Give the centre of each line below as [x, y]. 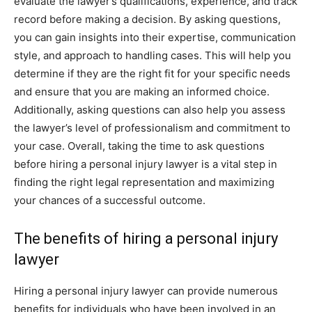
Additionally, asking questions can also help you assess [150, 110]
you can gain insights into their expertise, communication [155, 37]
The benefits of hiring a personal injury [146, 239]
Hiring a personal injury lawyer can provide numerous [146, 291]
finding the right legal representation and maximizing [144, 182]
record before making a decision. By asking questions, [147, 19]
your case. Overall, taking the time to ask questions [139, 146]
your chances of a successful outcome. [110, 200]
